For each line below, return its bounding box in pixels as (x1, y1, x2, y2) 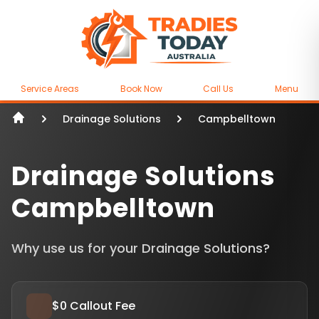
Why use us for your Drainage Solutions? (11, 239, 270, 257)
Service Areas (20, 82, 79, 95)
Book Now (120, 82, 162, 95)
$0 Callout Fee (52, 297, 135, 314)
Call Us (203, 82, 234, 95)
